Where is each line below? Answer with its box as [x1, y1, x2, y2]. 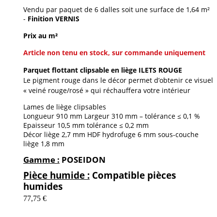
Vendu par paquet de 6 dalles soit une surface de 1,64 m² [23, 4, 210, 14]
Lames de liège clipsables [23, 102, 106, 111]
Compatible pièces [90, 168, 176, 182]
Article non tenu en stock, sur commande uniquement [23, 47, 205, 57]
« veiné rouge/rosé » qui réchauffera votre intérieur [23, 85, 190, 95]
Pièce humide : [23, 168, 90, 182]
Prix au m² [23, 31, 58, 40]
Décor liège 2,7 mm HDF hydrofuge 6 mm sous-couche [23, 129, 199, 139]
